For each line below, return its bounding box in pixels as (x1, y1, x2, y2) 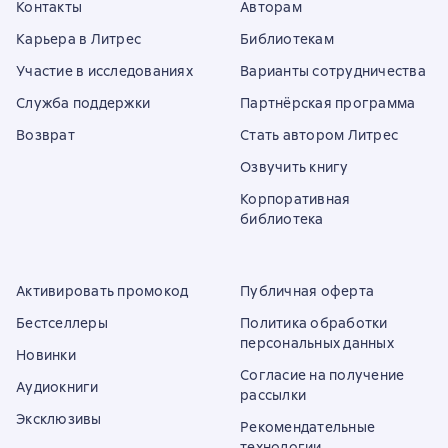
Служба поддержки (16, 94, 150, 112)
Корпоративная (240, 190, 351, 208)
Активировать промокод (16, 282, 189, 300)
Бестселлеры (16, 314, 108, 332)
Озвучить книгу (240, 158, 349, 176)
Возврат (16, 126, 75, 144)
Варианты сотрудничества (240, 62, 426, 80)
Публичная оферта (240, 282, 374, 300)
